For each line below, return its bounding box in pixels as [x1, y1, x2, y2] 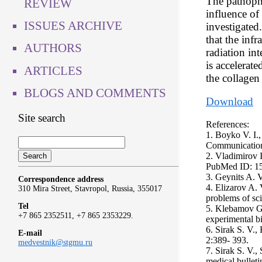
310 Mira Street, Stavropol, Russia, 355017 [18, 184, 162, 194]
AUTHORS [24, 41, 82, 56]
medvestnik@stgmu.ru [18, 238, 92, 247]
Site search [18, 111, 65, 124]
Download [206, 95, 253, 108]
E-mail [18, 229, 42, 238]
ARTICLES [24, 63, 82, 78]
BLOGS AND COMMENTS [24, 85, 166, 100]
